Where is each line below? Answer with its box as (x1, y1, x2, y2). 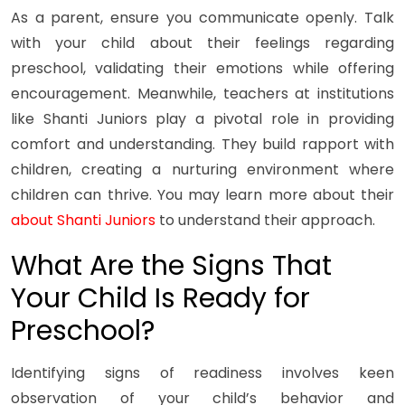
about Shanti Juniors (11, 210, 155, 231)
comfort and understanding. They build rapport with (11, 134, 394, 155)
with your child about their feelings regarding (11, 33, 394, 54)
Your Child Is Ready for (11, 279, 310, 318)
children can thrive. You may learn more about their (11, 184, 394, 206)
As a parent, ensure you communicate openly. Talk (11, 7, 394, 29)
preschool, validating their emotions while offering (11, 58, 394, 80)
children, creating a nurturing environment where (11, 159, 394, 181)
